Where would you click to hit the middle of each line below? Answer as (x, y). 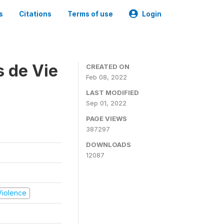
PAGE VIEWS (106, 118)
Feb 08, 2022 (106, 77)
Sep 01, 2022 (106, 103)
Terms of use (90, 14)
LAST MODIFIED (112, 92)
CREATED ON (108, 66)
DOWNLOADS (108, 144)
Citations (35, 14)
